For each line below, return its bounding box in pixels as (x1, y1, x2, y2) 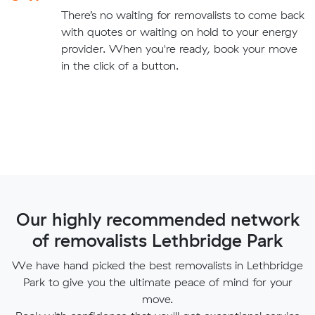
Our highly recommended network (15, 207, 300, 230)
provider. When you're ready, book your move (60, 41, 297, 56)
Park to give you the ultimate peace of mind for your (22, 274, 292, 289)
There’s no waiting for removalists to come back (60, 7, 304, 22)
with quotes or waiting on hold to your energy (60, 24, 297, 39)
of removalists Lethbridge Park (32, 229, 283, 251)
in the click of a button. (60, 58, 179, 72)
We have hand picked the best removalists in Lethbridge (12, 257, 303, 272)
